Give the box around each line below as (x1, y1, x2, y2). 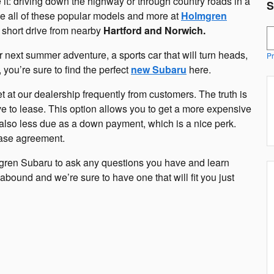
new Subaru (131, 62, 187, 77)
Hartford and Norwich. (103, 23, 206, 38)
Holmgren (181, 9, 227, 23)
